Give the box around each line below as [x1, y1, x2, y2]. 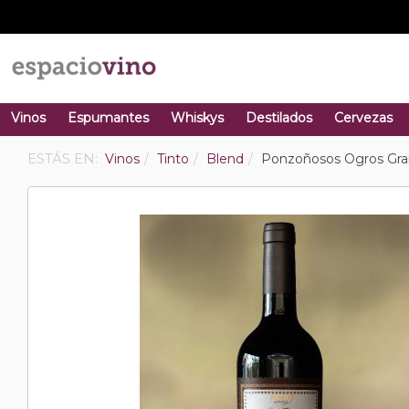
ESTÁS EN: [27, 150, 101, 167]
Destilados [246, 110, 312, 126]
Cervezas [334, 110, 393, 126]
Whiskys [171, 110, 224, 126]
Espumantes [68, 110, 149, 126]
